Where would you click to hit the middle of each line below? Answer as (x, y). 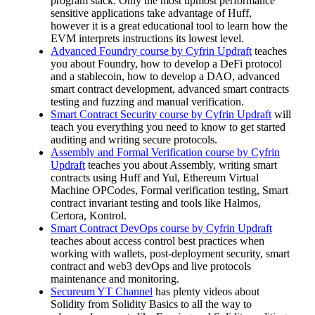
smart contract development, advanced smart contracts (170, 89)
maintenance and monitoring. (115, 279)
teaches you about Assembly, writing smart (181, 165)
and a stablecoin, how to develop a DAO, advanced (165, 77)
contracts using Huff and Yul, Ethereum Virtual (155, 178)
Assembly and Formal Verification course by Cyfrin (165, 153)
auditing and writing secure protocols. (134, 140)
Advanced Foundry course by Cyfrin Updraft (151, 51)
